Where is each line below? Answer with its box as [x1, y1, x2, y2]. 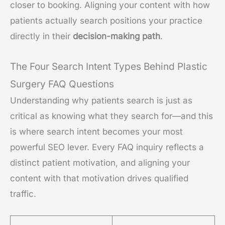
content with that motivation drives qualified [10, 173, 188, 184]
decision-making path [73, 31, 160, 41]
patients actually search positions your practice [10, 15, 202, 26]
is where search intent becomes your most [10, 127, 183, 137]
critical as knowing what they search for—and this [10, 111, 213, 122]
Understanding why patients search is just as [10, 95, 192, 106]
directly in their [10, 31, 73, 41]
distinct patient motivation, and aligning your [10, 158, 190, 168]
